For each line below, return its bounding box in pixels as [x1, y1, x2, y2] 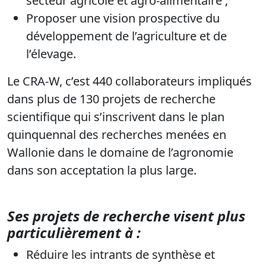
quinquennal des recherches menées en [7, 126, 226, 142]
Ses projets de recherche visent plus [7, 205, 245, 226]
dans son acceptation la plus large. [7, 161, 197, 178]
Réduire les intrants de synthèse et [26, 246, 215, 262]
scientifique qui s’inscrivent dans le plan [7, 108, 224, 125]
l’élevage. [26, 45, 76, 62]
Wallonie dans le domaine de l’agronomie [7, 144, 233, 160]
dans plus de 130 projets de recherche [7, 90, 216, 107]
